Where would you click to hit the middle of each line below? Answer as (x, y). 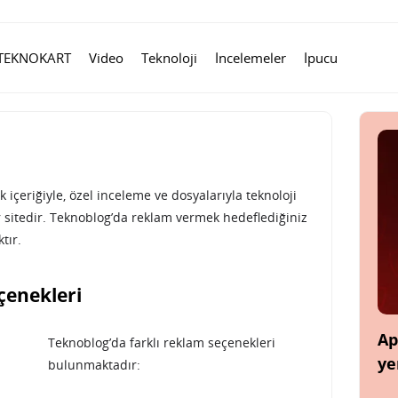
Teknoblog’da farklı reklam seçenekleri (162, 342)
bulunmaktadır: (94, 365)
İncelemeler (251, 57)
